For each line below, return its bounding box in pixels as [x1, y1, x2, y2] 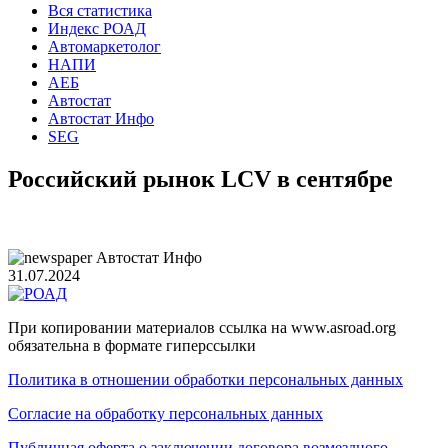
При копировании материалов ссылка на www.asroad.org [8, 319, 396, 336]
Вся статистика [48, 2, 152, 20]
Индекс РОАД [48, 20, 146, 38]
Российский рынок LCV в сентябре [8, 166, 393, 193]
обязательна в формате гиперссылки [8, 337, 256, 354]
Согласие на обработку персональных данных [8, 405, 323, 422]
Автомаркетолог [48, 38, 161, 56]
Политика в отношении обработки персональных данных [8, 371, 403, 388]
